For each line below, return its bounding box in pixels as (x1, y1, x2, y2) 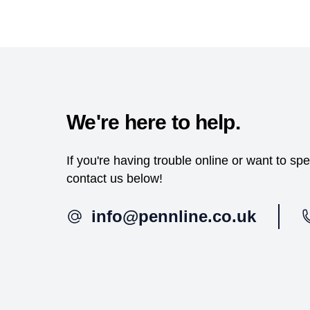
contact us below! (66, 171, 163, 185)
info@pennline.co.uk (91, 206, 256, 226)
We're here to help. (66, 110, 240, 134)
